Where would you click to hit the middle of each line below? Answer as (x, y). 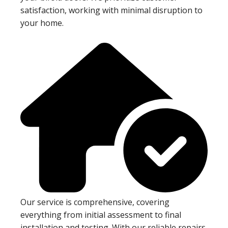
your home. (42, 23)
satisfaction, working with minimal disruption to (111, 10)
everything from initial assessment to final (101, 215)
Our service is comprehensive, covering (95, 202)
